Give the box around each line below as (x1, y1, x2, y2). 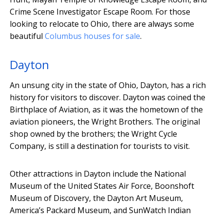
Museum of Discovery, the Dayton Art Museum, (10, 192, 183, 203)
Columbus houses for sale (45, 30, 140, 41)
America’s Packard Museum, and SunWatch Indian (10, 204, 191, 216)
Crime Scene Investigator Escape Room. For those (10, 6, 190, 17)
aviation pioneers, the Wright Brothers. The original (10, 116, 200, 127)
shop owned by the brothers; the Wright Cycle (10, 128, 177, 139)
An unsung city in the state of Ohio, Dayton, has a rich (10, 79, 206, 91)
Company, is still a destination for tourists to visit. (10, 140, 190, 151)
